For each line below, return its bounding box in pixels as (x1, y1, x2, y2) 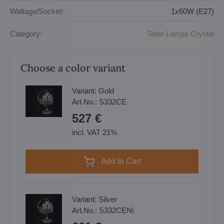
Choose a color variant (20, 61, 125, 74)
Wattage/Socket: (10, 6, 63, 15)
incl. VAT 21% (72, 128, 117, 136)
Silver (98, 195, 117, 203)
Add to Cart (106, 157, 141, 165)
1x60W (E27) (171, 6, 214, 15)
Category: (10, 29, 42, 38)
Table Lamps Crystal (147, 29, 214, 38)
